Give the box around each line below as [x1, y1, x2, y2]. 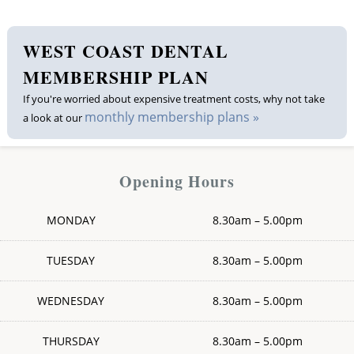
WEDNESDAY [37, 292, 105, 308]
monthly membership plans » [84, 107, 259, 126]
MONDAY [46, 212, 96, 228]
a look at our [22, 110, 85, 125]
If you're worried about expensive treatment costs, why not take [22, 91, 325, 106]
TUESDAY [47, 252, 96, 268]
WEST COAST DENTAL [22, 37, 228, 64]
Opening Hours [119, 169, 235, 193]
